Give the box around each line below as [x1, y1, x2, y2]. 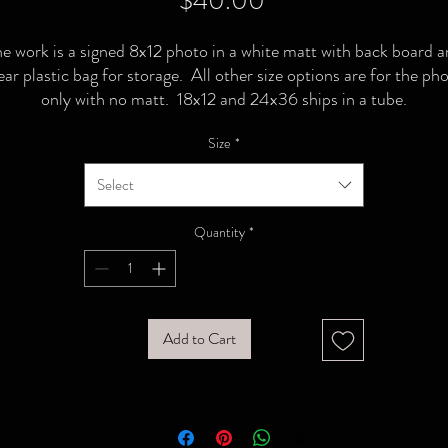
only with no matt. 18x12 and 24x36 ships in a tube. [41, 86, 407, 112]
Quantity [194, 222, 245, 242]
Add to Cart [162, 327, 236, 350]
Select [97, 174, 134, 196]
